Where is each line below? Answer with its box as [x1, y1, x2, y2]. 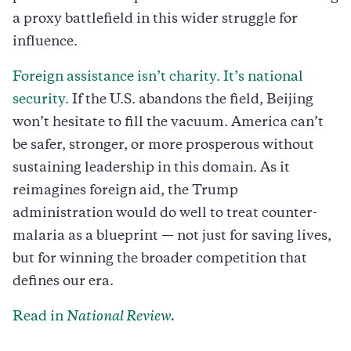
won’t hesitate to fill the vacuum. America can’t [13, 116, 324, 129]
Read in [13, 310, 67, 324]
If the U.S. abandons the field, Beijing [69, 93, 313, 107]
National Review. [67, 310, 175, 324]
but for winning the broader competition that [13, 252, 307, 266]
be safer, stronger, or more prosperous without [13, 139, 314, 152]
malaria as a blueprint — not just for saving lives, [13, 230, 331, 243]
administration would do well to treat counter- [13, 207, 317, 220]
